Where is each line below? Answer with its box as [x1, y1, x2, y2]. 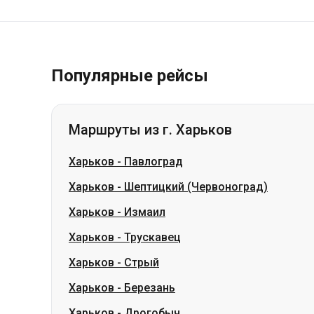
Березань [124, 281, 175, 294]
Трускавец [124, 231, 181, 244]
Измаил [124, 205, 165, 219]
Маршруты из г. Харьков [69, 121, 232, 138]
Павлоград [124, 155, 183, 168]
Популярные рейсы [51, 66, 208, 86]
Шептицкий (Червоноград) [124, 180, 268, 193]
